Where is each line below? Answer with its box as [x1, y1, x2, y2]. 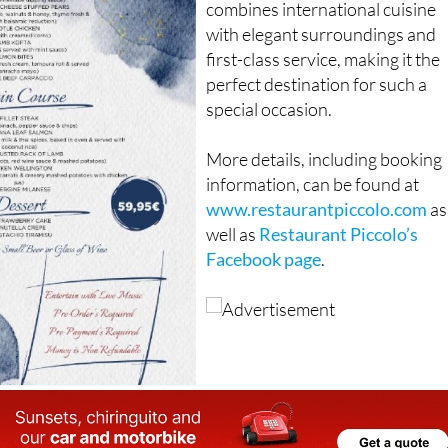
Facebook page [206, 248, 322, 270]
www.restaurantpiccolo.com [206, 198, 428, 220]
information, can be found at [206, 173, 420, 195]
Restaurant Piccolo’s [259, 223, 419, 245]
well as [206, 223, 260, 245]
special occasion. [206, 98, 333, 120]
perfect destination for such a [206, 73, 428, 95]
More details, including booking [206, 148, 443, 170]
